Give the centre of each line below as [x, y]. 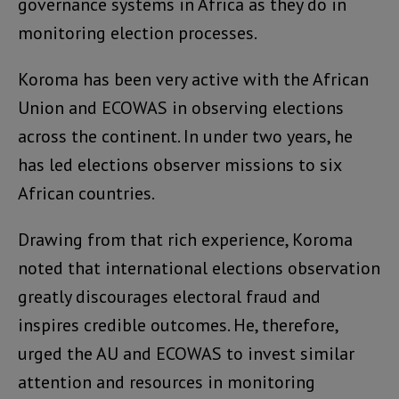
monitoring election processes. [138, 33]
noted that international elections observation [199, 268]
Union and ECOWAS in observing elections [181, 107]
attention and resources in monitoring [167, 382]
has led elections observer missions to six [179, 164]
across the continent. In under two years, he [185, 136]
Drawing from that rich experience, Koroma [185, 239]
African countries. [86, 193]
